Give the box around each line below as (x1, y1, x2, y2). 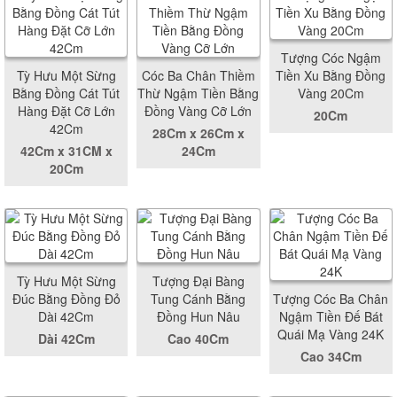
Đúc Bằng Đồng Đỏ (12, 289, 121, 307)
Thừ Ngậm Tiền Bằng (137, 83, 260, 102)
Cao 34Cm (300, 346, 362, 365)
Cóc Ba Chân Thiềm (141, 66, 255, 84)
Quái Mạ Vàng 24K (277, 324, 385, 343)
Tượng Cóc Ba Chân (273, 289, 389, 307)
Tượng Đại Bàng (152, 271, 245, 290)
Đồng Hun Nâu (156, 307, 240, 325)
